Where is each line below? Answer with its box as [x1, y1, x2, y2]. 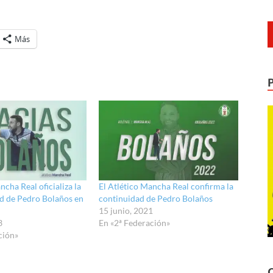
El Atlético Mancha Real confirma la [99, 180, 234, 191]
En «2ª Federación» [99, 217, 171, 228]
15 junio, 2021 [99, 205, 154, 216]
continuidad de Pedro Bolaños [99, 193, 213, 204]
